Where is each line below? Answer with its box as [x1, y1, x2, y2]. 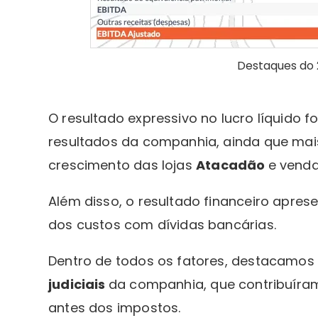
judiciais [48, 275, 109, 293]
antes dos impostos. [48, 298, 181, 317]
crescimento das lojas [48, 155, 196, 174]
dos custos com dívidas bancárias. [48, 215, 280, 234]
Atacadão [195, 155, 268, 174]
